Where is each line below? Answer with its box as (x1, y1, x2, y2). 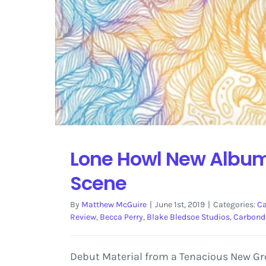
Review (69, 212, 96, 223)
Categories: (213, 199, 257, 210)
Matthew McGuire (81, 199, 147, 210)
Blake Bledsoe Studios (146, 212, 230, 223)
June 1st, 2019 (154, 199, 205, 210)
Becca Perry (99, 212, 143, 223)
